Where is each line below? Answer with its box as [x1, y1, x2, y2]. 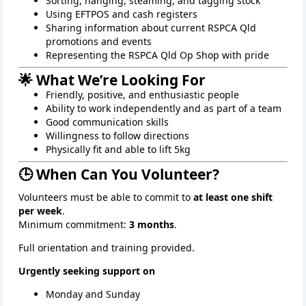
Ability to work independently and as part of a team [46, 102, 281, 115]
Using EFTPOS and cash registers [46, 8, 197, 21]
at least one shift [193, 191, 273, 204]
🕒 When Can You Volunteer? [18, 165, 219, 184]
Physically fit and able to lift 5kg [46, 143, 191, 156]
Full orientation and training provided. [18, 241, 195, 255]
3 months [129, 218, 174, 232]
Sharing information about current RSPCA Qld [46, 21, 256, 35]
